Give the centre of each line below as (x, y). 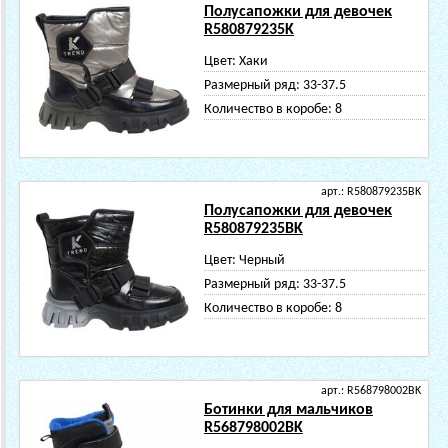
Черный (261, 260)
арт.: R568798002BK (371, 391)
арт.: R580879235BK (371, 192)
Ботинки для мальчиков (288, 410)
